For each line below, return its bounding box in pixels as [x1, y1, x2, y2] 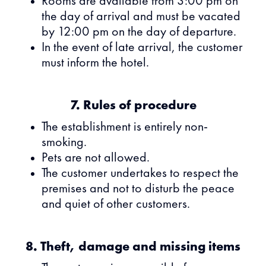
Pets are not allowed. [42, 151, 150, 164]
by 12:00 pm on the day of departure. [42, 26, 236, 39]
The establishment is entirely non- [42, 121, 208, 134]
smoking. [42, 136, 87, 149]
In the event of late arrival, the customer [42, 41, 243, 54]
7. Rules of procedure [69, 99, 197, 112]
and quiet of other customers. [42, 198, 190, 211]
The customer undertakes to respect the [42, 167, 239, 180]
